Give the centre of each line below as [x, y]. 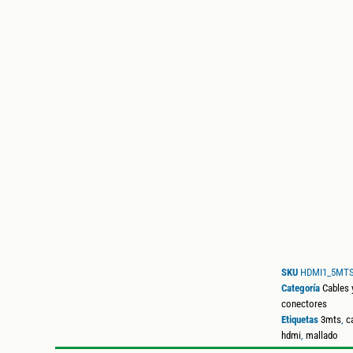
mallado [321, 336]
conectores [304, 304]
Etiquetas [299, 320]
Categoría [300, 288]
